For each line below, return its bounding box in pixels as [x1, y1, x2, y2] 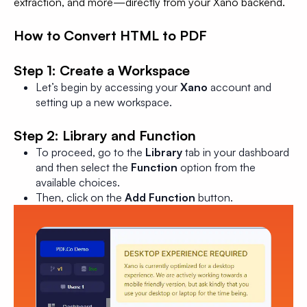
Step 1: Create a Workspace [14, 62, 190, 79]
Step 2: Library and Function [14, 127, 196, 144]
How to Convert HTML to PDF [14, 27, 207, 44]
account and [208, 80, 271, 94]
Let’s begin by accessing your [36, 80, 177, 94]
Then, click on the [36, 191, 125, 204]
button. [195, 191, 233, 204]
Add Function [125, 191, 195, 204]
